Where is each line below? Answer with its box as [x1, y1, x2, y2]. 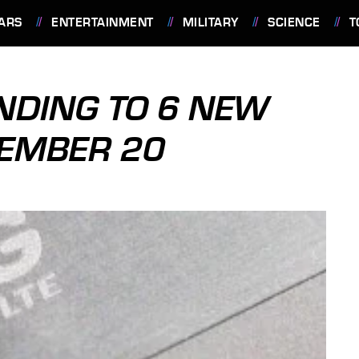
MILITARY [182, 15, 239, 30]
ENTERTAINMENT [51, 15, 154, 30]
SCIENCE [268, 15, 321, 30]
